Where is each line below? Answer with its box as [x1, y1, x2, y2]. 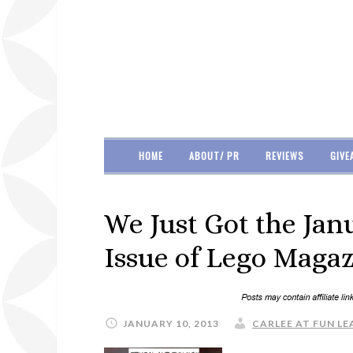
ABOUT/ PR [188, 149, 240, 162]
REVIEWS [265, 149, 304, 162]
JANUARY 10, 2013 [123, 318, 219, 329]
